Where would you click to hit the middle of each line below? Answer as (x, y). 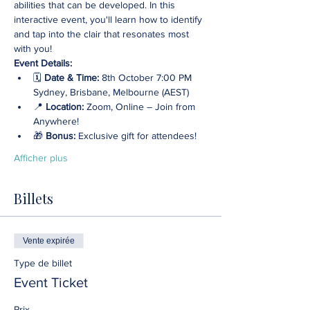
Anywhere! (57, 121)
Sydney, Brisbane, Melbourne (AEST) (111, 92)
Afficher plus (41, 158)
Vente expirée (49, 241)
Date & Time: (72, 78)
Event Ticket (51, 283)
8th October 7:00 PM (147, 78)
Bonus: (61, 136)
